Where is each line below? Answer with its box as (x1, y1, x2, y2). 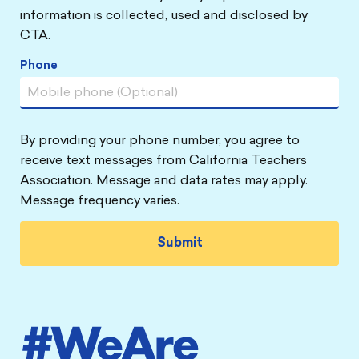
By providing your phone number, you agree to (20, 134, 300, 147)
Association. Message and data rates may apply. (20, 174, 308, 188)
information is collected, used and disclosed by (20, 9, 308, 22)
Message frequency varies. (20, 194, 179, 208)
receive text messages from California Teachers (20, 154, 307, 167)
